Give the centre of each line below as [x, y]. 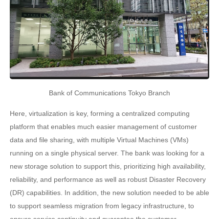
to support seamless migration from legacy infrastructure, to [102, 206]
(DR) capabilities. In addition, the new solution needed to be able [109, 192]
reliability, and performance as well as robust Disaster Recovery [108, 179]
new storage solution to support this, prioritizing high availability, [108, 166]
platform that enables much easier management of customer [103, 126]
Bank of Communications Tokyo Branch [109, 93]
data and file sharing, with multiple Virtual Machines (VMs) [99, 140]
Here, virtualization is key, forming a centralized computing [100, 113]
